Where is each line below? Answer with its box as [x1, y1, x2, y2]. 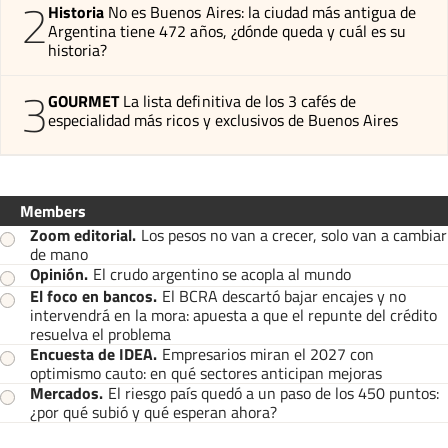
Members [20, 198, 86, 223]
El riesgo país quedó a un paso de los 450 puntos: [108, 380, 439, 405]
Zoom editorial [30, 222, 132, 247]
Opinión [30, 261, 84, 286]
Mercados [30, 380, 99, 405]
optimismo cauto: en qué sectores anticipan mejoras [30, 360, 382, 385]
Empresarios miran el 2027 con [162, 341, 374, 366]
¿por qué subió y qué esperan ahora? [30, 399, 277, 424]
